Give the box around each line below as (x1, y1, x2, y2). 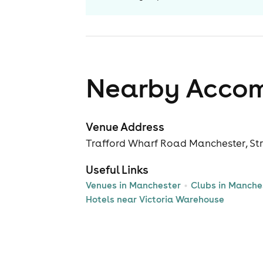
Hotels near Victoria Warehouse (86, 194, 224, 205)
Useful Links (86, 163, 149, 177)
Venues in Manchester (86, 180, 181, 191)
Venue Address (86, 120, 164, 134)
